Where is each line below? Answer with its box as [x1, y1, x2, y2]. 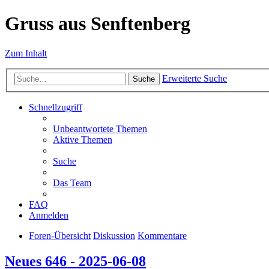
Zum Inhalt [5, 47, 47, 58]
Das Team [53, 178, 91, 189]
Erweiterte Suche [162, 73, 227, 84]
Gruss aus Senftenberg [5, 13, 190, 35]
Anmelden [29, 210, 68, 221]
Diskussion [93, 231, 135, 241]
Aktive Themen [53, 134, 112, 145]
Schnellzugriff [29, 102, 82, 113]
